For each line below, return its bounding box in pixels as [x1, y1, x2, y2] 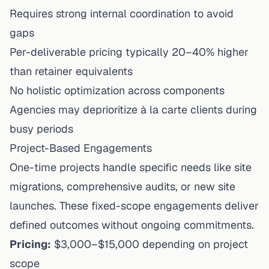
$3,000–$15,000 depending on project [51, 237, 248, 251]
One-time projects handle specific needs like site [10, 160, 252, 174]
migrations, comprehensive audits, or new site [10, 179, 235, 193]
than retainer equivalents [10, 64, 133, 78]
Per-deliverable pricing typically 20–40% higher [10, 44, 249, 59]
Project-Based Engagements [10, 141, 152, 155]
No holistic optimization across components [10, 83, 225, 97]
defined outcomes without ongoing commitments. [10, 217, 254, 232]
